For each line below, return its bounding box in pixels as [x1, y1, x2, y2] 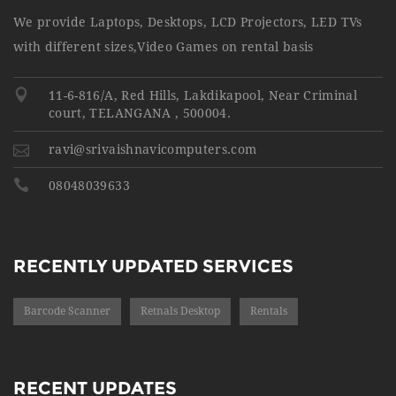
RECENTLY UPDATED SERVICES [13, 255, 293, 277]
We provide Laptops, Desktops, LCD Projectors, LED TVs [13, 15, 362, 29]
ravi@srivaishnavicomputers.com [49, 142, 257, 156]
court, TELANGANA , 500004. [49, 106, 232, 120]
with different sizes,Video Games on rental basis [13, 40, 314, 54]
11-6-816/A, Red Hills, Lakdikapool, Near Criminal [49, 88, 358, 103]
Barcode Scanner [24, 305, 110, 317]
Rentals [250, 305, 287, 317]
